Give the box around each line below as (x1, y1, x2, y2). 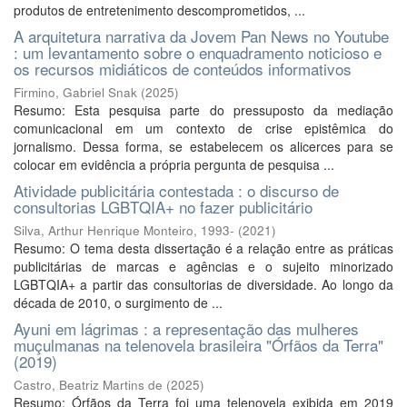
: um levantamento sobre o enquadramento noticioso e (14, 41, 382, 64)
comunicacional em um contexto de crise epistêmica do (14, 119, 393, 137)
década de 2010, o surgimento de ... (14, 293, 223, 312)
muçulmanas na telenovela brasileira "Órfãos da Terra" (14, 333, 383, 356)
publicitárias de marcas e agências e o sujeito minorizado (14, 257, 393, 275)
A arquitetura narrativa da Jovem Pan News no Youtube (14, 25, 389, 47)
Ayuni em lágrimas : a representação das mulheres (14, 317, 359, 340)
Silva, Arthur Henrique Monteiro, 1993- (14, 222, 234, 239)
